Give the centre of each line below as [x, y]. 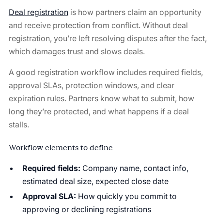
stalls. [19, 124]
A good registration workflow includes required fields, [106, 72]
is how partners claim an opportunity [135, 12]
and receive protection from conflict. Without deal [98, 25]
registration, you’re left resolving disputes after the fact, [108, 38]
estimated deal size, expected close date [95, 181]
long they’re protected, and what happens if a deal [99, 111]
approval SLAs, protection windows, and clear [91, 85]
